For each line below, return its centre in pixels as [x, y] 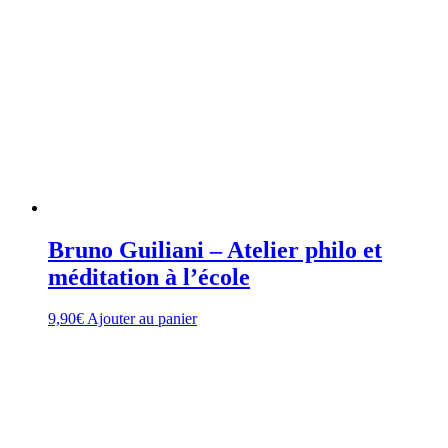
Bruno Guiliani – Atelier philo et [215, 249]
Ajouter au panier [142, 319]
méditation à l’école [149, 276]
